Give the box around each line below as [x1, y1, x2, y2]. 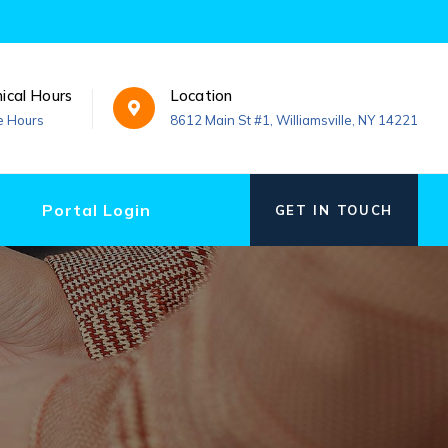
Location [170, 85, 233, 105]
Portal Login [42, 199, 151, 220]
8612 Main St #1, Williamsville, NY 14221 [170, 111, 418, 128]
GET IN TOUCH [274, 201, 393, 218]
